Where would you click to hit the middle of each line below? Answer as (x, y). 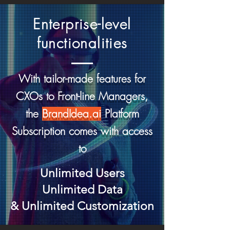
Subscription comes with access (82, 131)
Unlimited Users (82, 173)
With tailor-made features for (82, 79)
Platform (120, 114)
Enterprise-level (82, 24)
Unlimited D (74, 190)
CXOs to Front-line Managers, (82, 96)
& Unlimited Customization (82, 206)
